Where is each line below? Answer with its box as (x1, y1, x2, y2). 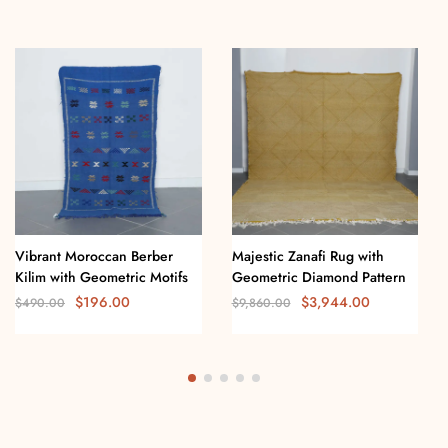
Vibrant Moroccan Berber (15, 245, 173, 266)
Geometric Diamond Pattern (231, 266, 406, 287)
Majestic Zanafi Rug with (231, 245, 384, 266)
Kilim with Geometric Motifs (15, 266, 188, 287)
